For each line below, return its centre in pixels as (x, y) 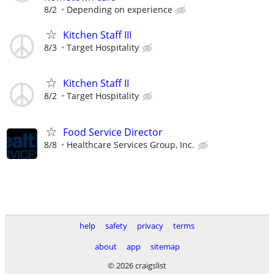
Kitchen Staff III (97, 35)
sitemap (165, 246)
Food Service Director (113, 132)
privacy (150, 226)
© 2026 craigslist (137, 265)
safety (116, 226)
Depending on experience (120, 9)
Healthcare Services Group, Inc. (131, 144)
